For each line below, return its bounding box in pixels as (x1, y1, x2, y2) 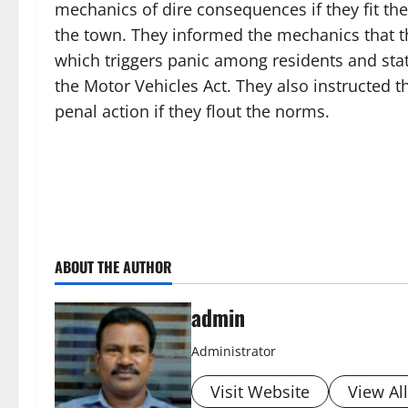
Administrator (191, 342, 276, 360)
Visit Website (210, 381, 310, 403)
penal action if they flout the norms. (55, 100, 330, 122)
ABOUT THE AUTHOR (55, 256, 172, 278)
